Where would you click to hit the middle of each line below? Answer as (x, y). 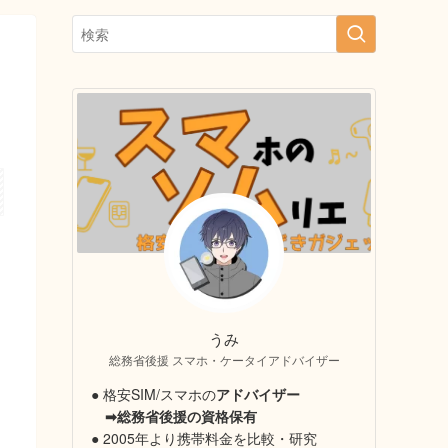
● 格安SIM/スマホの (153, 394)
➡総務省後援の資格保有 (181, 416)
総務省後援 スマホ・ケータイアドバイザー (224, 359)
